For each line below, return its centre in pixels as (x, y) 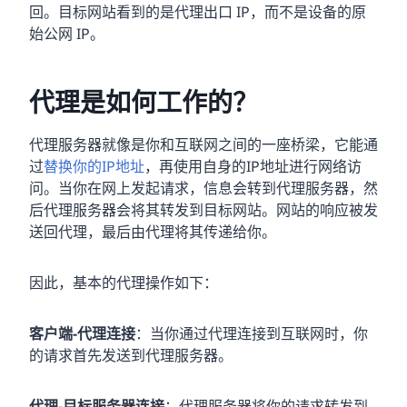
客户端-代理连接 (82, 333)
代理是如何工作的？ (144, 101)
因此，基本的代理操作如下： (124, 282)
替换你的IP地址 (94, 166)
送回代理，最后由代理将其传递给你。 (153, 231)
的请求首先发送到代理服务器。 (131, 355)
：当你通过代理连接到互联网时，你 (252, 333)
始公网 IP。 (67, 33)
